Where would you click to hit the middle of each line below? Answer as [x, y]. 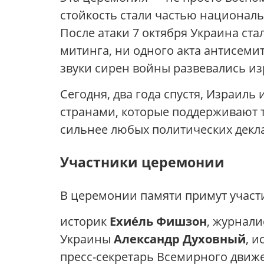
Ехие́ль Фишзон [158, 222]
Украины [87, 239]
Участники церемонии [142, 162]
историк [85, 222]
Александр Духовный [180, 239]
